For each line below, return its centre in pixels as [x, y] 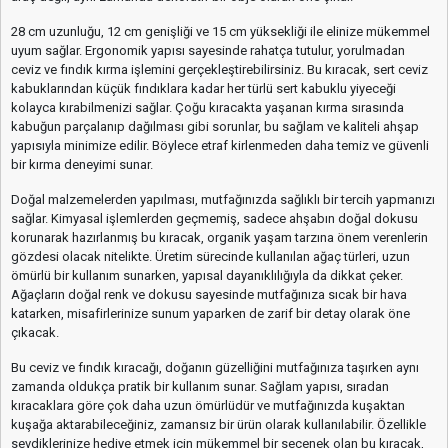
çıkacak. [35, 332]
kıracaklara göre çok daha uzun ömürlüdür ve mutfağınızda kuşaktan [208, 405]
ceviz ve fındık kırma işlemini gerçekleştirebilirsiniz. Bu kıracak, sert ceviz [219, 69]
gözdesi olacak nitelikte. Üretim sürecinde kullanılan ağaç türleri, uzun [210, 256]
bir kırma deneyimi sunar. [82, 164]
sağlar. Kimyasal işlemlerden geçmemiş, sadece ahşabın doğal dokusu [214, 218]
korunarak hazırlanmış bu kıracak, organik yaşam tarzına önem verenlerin [219, 237]
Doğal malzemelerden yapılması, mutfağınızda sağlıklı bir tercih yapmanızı [223, 199]
